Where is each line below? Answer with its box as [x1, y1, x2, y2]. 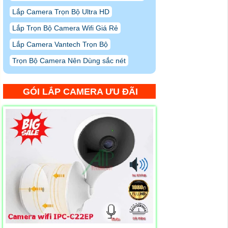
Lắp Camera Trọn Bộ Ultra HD [12, 8, 109, 16]
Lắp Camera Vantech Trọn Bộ [12, 40, 108, 49]
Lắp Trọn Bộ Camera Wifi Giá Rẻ [12, 24, 118, 33]
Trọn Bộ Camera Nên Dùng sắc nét [12, 56, 126, 65]
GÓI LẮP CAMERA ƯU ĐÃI [23, 87, 138, 97]
